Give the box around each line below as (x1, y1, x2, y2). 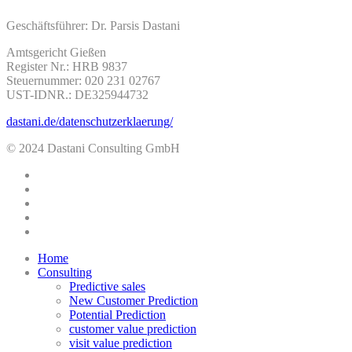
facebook (37, 181, 82, 196)
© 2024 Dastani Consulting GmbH (6, 141, 180, 156)
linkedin (37, 196, 77, 210)
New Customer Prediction (69, 294, 198, 308)
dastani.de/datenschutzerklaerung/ (6, 115, 173, 129)
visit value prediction (69, 336, 172, 350)
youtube (37, 210, 77, 224)
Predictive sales (69, 280, 145, 294)
